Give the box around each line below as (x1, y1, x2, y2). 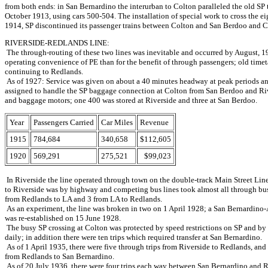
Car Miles (101, 117, 133, 127)
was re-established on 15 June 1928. (5, 213, 121, 223)
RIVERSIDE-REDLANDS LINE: (5, 38, 109, 47)
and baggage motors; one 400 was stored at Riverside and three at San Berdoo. (5, 95, 257, 105)
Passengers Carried (33, 117, 94, 127)
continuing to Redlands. (5, 66, 83, 76)
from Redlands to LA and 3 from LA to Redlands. (5, 194, 162, 203)
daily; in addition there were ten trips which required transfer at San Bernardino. (5, 232, 262, 242)
